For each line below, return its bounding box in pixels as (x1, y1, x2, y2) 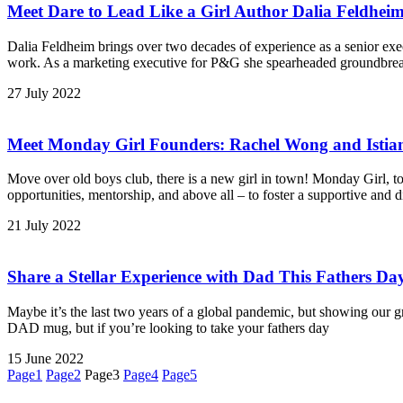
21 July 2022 (7, 218, 81, 234)
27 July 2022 (7, 85, 81, 101)
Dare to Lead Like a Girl (48, 2, 230, 22)
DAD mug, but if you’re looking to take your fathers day (7, 319, 329, 336)
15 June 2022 (7, 350, 84, 366)
